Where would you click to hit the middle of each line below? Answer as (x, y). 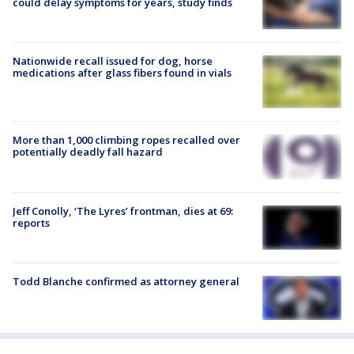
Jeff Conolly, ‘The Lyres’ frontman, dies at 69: (123, 211)
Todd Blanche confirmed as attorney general (126, 281)
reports (31, 222)
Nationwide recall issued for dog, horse (113, 60)
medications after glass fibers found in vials (122, 72)
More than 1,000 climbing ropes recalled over (126, 139)
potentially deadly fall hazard (88, 151)
